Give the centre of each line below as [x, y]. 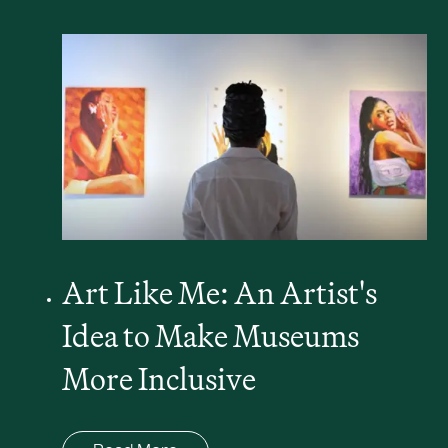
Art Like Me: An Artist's [219, 292]
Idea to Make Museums [210, 335]
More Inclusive [158, 378]
